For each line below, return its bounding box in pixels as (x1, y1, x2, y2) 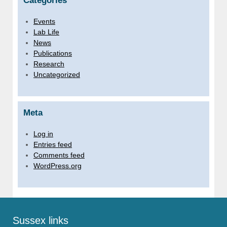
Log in (33, 130, 53, 138)
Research (33, 60, 64, 68)
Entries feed (33, 140, 72, 149)
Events (33, 17, 55, 26)
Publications (33, 49, 72, 58)
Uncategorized (33, 70, 80, 79)
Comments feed (33, 151, 85, 160)
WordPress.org (33, 162, 82, 170)
